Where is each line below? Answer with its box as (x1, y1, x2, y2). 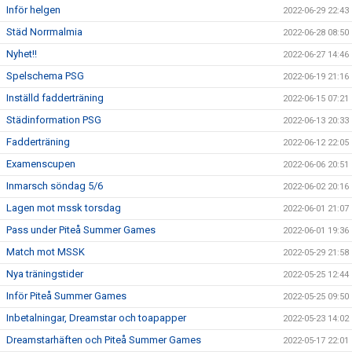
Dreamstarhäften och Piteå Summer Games (6, 334, 201, 346)
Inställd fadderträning (6, 92, 104, 104)
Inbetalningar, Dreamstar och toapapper (6, 312, 186, 324)
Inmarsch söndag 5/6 (6, 180, 103, 192)
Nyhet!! (6, 48, 37, 60)
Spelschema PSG (6, 70, 84, 82)
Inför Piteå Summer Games (6, 290, 126, 302)
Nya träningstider (6, 268, 83, 280)
